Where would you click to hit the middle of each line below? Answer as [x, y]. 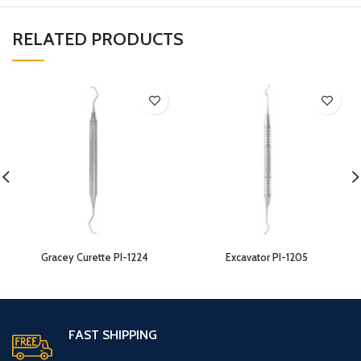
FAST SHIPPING [113, 335]
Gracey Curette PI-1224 [94, 257]
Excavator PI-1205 [267, 257]
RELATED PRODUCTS [98, 39]
